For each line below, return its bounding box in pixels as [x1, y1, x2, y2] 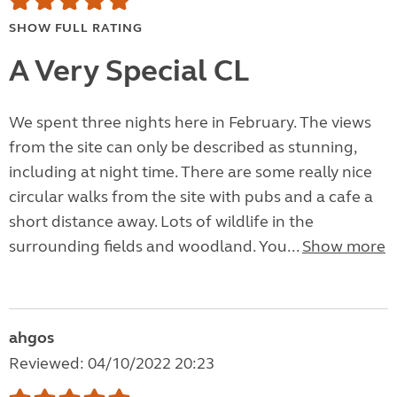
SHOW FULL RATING [9, 20, 143, 36]
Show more [302, 237, 385, 257]
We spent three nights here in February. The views [9, 113, 371, 133]
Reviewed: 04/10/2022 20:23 [9, 354, 214, 374]
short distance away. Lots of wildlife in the [9, 212, 314, 232]
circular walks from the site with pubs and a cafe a [9, 187, 373, 207]
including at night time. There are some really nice [9, 162, 372, 183]
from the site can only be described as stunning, [9, 137, 356, 158]
